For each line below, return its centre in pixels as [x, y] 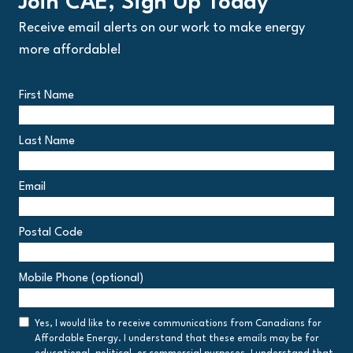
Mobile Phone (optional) [81, 279]
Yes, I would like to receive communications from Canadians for [178, 324]
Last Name [47, 142]
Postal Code [51, 233]
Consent [40, 324]
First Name [46, 96]
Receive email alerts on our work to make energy [162, 28]
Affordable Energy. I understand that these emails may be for [177, 339]
